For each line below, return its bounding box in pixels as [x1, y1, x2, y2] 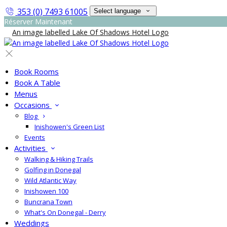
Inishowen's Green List [34, 122, 104, 131]
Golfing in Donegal [24, 165, 81, 174]
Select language [94, 7, 141, 15]
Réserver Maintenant [4, 17, 72, 26]
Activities [14, 143, 48, 153]
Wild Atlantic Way [24, 176, 77, 185]
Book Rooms [14, 66, 59, 77]
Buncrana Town [24, 197, 72, 206]
